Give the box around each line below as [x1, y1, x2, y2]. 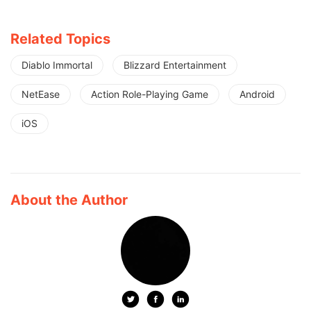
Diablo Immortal [22, 59, 92, 72]
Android [239, 88, 275, 101]
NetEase [22, 88, 60, 101]
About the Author [10, 192, 128, 209]
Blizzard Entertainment [124, 59, 226, 72]
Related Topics [10, 31, 110, 48]
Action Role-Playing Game [91, 88, 208, 101]
